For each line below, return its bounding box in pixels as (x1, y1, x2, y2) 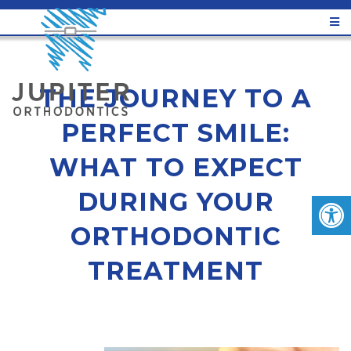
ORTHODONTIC (70, 221, 281, 251)
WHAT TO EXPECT (49, 152, 302, 183)
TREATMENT (88, 255, 263, 286)
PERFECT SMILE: (61, 118, 290, 148)
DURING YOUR (77, 186, 274, 217)
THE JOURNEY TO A (39, 83, 312, 114)
